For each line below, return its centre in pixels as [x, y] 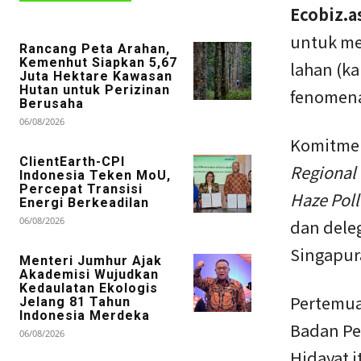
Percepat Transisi [81, 189]
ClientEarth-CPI [72, 161]
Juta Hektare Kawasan [96, 76]
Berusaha [52, 103]
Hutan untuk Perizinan [95, 89]
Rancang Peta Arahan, [95, 48]
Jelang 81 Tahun [75, 301]
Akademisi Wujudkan [89, 274]
